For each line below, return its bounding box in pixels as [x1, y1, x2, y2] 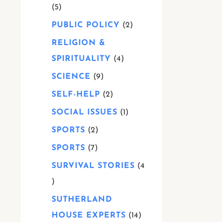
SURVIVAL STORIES [52, 162, 135, 170]
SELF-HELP [52, 91, 100, 99]
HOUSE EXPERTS [52, 212, 126, 220]
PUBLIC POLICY [52, 21, 120, 29]
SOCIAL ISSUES [52, 109, 117, 116]
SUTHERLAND [52, 196, 112, 204]
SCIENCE [52, 73, 91, 81]
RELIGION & [52, 39, 106, 47]
